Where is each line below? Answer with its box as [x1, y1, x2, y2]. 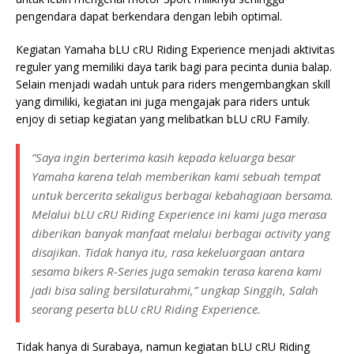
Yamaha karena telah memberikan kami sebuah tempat [32, 168, 321, 184]
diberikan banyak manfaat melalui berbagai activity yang [32, 224, 330, 241]
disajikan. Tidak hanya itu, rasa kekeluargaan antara [32, 243, 304, 260]
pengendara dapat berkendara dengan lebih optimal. [16, 8, 282, 24]
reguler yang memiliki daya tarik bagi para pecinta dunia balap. [16, 58, 332, 74]
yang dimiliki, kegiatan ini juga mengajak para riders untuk [16, 93, 310, 109]
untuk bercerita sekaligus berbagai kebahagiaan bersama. [32, 186, 333, 203]
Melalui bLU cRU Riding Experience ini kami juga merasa [32, 205, 326, 222]
